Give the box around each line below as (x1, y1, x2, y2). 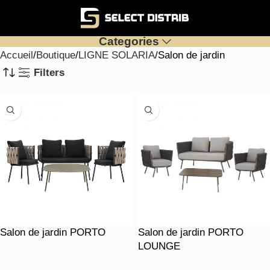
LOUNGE (138, 240, 180, 252)
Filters (34, 66, 65, 78)
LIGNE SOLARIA (78, 49, 155, 61)
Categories (99, 35, 160, 48)
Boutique (36, 49, 75, 61)
